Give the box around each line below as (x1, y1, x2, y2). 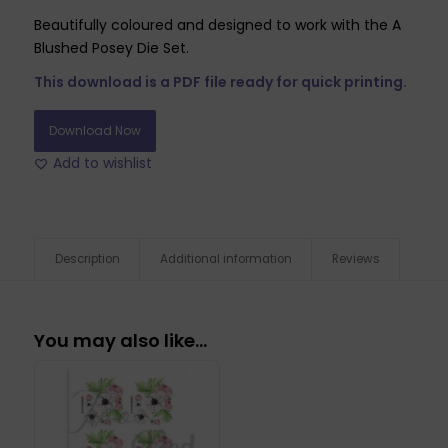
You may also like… (33, 327, 207, 353)
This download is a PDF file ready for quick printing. (33, 72, 407, 93)
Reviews (331, 250, 380, 267)
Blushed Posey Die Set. (33, 37, 189, 58)
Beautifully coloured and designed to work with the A (33, 14, 401, 35)
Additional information (159, 250, 292, 267)
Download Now (48, 122, 141, 140)
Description (54, 250, 120, 267)
